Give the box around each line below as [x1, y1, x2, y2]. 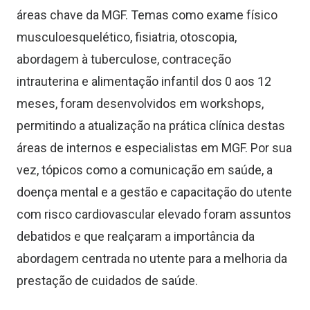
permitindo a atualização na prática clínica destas [17, 118, 285, 133]
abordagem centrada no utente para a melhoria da [17, 250, 287, 266]
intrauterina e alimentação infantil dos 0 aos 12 [17, 73, 271, 89]
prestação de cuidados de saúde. [17, 273, 198, 288]
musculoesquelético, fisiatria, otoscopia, [17, 29, 237, 44]
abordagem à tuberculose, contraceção [17, 51, 231, 66]
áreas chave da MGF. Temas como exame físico [17, 7, 277, 22]
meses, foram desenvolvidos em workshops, [17, 95, 264, 111]
